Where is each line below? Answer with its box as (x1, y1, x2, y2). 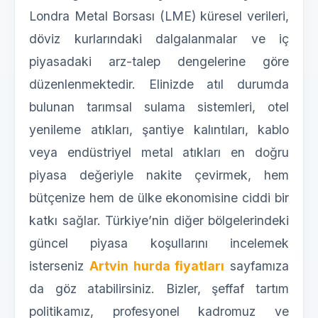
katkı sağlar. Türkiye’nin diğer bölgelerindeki (29, 213, 289, 229)
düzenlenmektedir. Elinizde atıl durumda (29, 77, 289, 92)
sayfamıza (224, 258, 289, 274)
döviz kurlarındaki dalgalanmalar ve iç (29, 31, 289, 47)
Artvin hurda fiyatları (89, 258, 225, 274)
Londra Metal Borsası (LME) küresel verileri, (29, 9, 289, 24)
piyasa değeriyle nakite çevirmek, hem (29, 168, 289, 183)
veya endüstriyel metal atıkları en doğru (29, 145, 289, 160)
